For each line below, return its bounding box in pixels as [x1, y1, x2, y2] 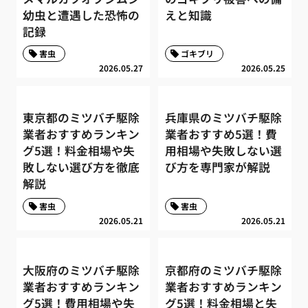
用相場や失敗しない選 [164, 142, 282, 159]
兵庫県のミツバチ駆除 [164, 109, 282, 126]
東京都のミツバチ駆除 [23, 109, 140, 126]
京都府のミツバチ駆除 [164, 262, 282, 279]
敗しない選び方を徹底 [23, 159, 140, 176]
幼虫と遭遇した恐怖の [23, 6, 140, 23]
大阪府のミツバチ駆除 [23, 262, 140, 279]
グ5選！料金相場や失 [23, 142, 135, 159]
